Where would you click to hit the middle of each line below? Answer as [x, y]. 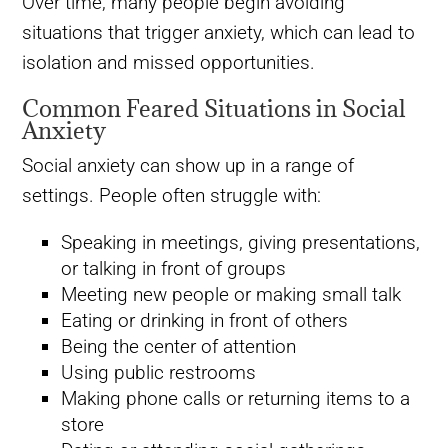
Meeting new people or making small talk [230, 295]
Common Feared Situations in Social [214, 107]
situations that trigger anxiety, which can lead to [219, 32]
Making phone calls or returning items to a [235, 399]
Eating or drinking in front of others [204, 321]
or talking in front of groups [173, 269]
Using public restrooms [158, 373]
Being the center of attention [178, 347]
